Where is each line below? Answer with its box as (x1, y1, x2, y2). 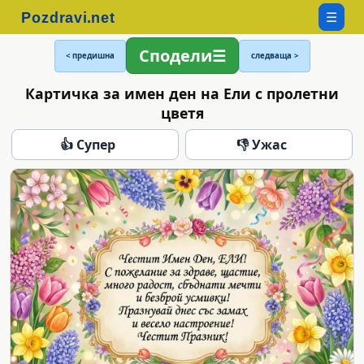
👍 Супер (60, 135, 115, 154)
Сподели (138, 45, 212, 67)
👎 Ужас (236, 135, 287, 154)
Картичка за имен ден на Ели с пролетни (25, 83, 339, 103)
